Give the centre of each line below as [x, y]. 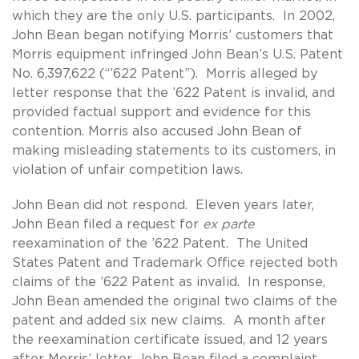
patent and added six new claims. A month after [169, 320]
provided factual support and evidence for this [161, 112]
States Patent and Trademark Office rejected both [175, 262]
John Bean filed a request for [107, 224]
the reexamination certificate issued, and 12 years [170, 339]
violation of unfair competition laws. [127, 169]
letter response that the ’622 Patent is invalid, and [173, 93]
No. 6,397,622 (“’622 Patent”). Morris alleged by [165, 73]
